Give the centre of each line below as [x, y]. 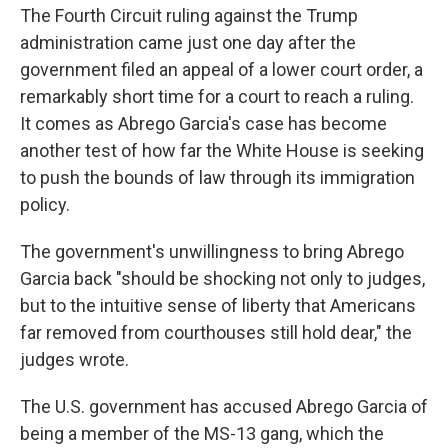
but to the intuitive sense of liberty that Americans [218, 305]
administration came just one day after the [188, 42]
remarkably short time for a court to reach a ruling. [217, 96]
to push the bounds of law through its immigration [217, 177]
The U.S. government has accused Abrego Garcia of [224, 406]
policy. [45, 204]
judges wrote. [74, 359]
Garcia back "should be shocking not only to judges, [222, 278]
